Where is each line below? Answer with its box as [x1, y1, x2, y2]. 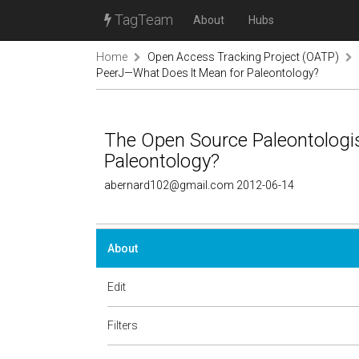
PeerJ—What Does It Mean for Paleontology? [96, 67, 319, 79]
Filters [107, 319, 138, 332]
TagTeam [111, 11, 173, 28]
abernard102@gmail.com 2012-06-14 [104, 179, 294, 192]
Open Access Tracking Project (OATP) [147, 50, 339, 63]
